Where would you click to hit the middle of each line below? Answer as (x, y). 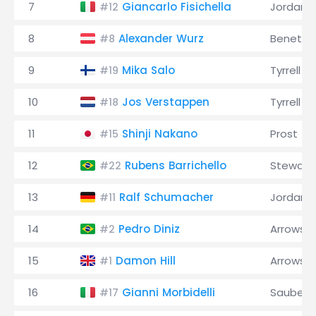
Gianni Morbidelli (169, 292)
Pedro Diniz (149, 229)
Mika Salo (148, 70)
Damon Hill (146, 261)
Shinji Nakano (160, 134)
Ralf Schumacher (166, 197)
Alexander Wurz (161, 38)
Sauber (289, 292)
